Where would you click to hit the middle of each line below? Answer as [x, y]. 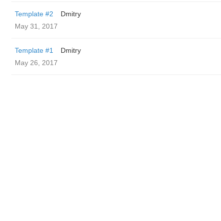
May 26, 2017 [36, 63]
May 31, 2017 [36, 26]
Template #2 [34, 14]
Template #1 [34, 50]
